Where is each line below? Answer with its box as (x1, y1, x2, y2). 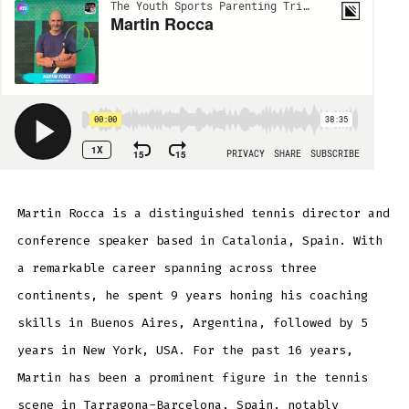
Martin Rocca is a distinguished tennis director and (16, 204, 390, 221)
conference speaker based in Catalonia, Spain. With (16, 232, 383, 248)
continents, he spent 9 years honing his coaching (16, 287, 368, 303)
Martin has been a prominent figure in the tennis (16, 369, 368, 385)
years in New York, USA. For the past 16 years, (16, 341, 353, 358)
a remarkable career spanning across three (16, 259, 317, 276)
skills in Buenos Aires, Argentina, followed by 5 (16, 314, 368, 330)
